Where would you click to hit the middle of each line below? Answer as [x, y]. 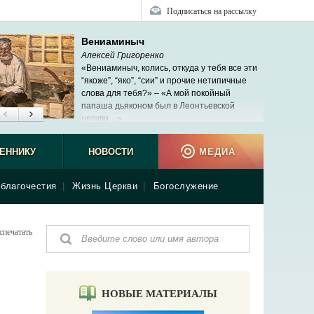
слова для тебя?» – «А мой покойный [156, 93]
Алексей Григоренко [123, 55]
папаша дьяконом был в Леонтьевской [158, 106]
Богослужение [186, 186]
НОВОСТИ [110, 152]
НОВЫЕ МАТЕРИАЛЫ [159, 293]
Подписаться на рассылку [212, 11]
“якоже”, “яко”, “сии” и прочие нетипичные [164, 81]
